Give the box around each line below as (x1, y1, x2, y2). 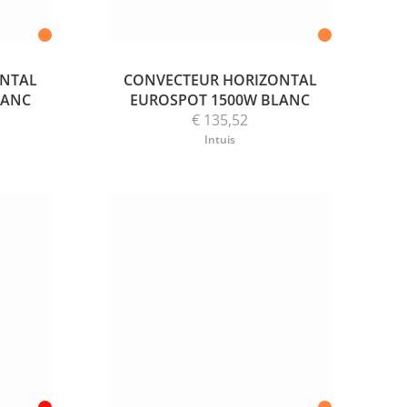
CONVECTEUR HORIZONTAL (123, 69, 317, 90)
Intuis (204, 131, 236, 147)
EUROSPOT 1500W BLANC (130, 89, 311, 110)
